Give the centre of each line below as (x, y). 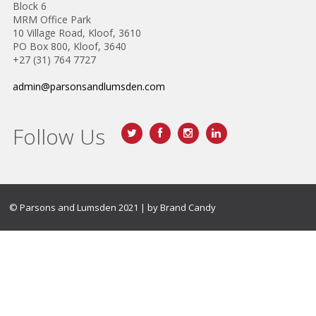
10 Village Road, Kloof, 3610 (77, 32)
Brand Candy (188, 208)
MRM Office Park (51, 19)
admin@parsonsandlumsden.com (89, 86)
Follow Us (59, 136)
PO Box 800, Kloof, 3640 (69, 46)
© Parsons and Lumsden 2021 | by (85, 208)
